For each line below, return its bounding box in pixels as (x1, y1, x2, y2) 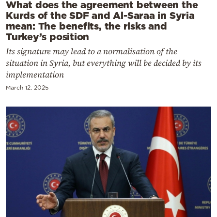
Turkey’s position (6, 31, 90, 42)
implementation (6, 68, 64, 80)
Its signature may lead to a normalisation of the (6, 45, 177, 57)
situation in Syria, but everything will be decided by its (6, 57, 201, 69)
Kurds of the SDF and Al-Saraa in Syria (6, 9, 195, 20)
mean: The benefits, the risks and (6, 20, 167, 31)
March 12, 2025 (6, 84, 48, 91)
